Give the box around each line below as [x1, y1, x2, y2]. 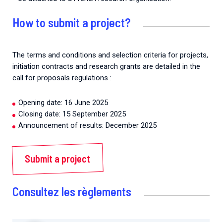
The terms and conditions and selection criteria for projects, [12, 51, 208, 60]
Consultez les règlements [12, 184, 131, 199]
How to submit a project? [12, 15, 130, 30]
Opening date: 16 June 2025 [18, 98, 108, 108]
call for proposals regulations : [12, 73, 111, 83]
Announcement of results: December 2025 [18, 121, 157, 130]
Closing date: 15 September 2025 [18, 110, 126, 119]
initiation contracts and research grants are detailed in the [12, 62, 200, 71]
